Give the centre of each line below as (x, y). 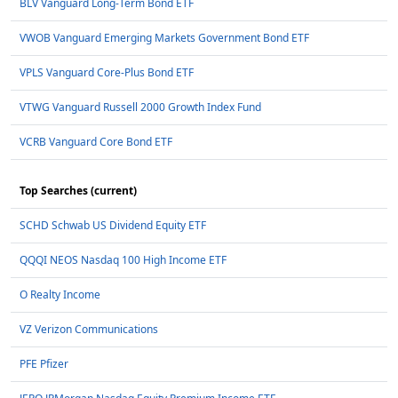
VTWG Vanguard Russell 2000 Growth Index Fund (140, 107)
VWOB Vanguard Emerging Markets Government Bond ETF (164, 38)
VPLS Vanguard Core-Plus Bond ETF (107, 73)
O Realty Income (60, 295)
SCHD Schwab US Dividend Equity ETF (113, 226)
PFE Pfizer (44, 364)
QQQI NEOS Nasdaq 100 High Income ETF (123, 260)
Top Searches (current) (78, 191)
